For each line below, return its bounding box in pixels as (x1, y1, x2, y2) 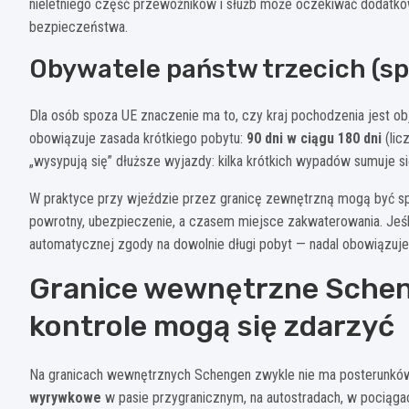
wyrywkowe (29, 388, 101, 406)
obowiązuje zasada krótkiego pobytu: (29, 129, 246, 147)
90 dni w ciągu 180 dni (246, 129, 382, 147)
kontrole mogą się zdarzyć (29, 308, 394, 343)
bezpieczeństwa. (29, 17, 128, 36)
